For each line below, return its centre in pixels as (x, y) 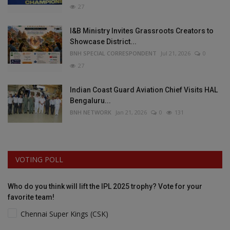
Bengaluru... (90, 100)
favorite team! (31, 197)
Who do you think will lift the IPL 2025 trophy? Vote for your (105, 186)
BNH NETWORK (91, 112)
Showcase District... (103, 41)
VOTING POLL (39, 159)
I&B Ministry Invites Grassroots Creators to (142, 31)
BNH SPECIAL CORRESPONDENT (113, 53)
